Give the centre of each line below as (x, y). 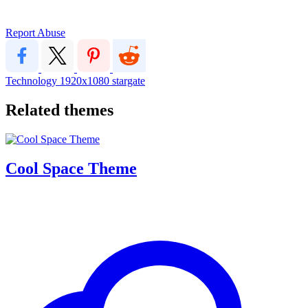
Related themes (59, 110)
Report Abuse (35, 32)
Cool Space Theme (71, 168)
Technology (33, 80)
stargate (129, 80)
